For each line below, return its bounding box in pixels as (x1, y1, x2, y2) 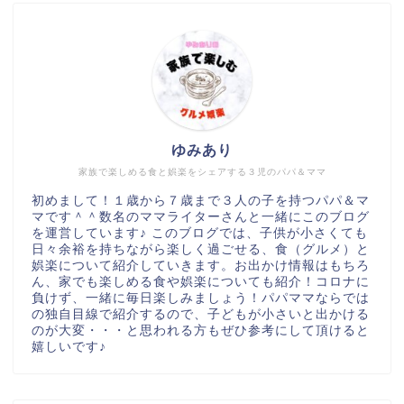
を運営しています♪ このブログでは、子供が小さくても (32, 225, 368, 240)
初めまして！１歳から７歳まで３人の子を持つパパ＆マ (32, 193, 370, 207)
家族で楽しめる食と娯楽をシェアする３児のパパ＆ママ (78, 166, 326, 177)
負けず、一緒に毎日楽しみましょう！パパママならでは (32, 290, 370, 305)
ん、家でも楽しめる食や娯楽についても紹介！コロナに (32, 274, 370, 289)
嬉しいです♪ (32, 339, 106, 353)
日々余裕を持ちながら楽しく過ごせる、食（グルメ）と (32, 242, 370, 256)
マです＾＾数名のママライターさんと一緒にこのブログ (32, 209, 370, 224)
